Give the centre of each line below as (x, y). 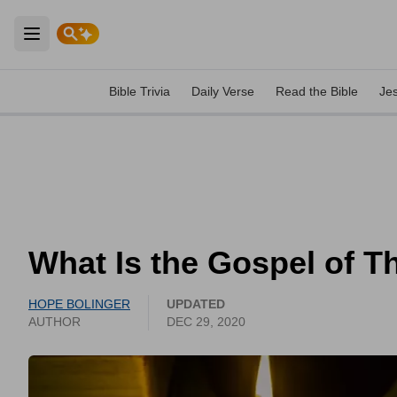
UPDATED (196, 304)
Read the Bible (317, 91)
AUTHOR (54, 322)
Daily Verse (223, 91)
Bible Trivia (140, 91)
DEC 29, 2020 (206, 322)
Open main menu (92, 44)
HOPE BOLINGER (79, 304)
